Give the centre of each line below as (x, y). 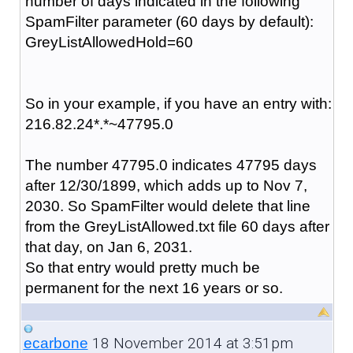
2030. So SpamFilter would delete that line (167, 206)
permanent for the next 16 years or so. (154, 288)
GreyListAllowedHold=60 (109, 42)
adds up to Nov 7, (245, 185)
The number (68, 165)
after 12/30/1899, (84, 185)
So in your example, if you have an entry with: (178, 103)
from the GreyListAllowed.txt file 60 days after (177, 226)
